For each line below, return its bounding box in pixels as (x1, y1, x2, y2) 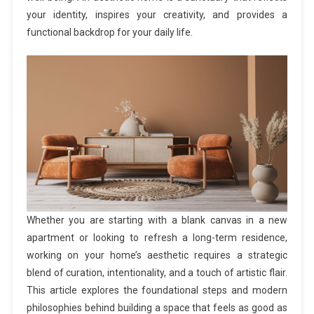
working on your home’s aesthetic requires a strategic (26, 250, 288, 261)
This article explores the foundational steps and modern (26, 285, 288, 296)
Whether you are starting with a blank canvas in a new (26, 214, 288, 226)
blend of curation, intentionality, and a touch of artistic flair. (26, 267, 288, 278)
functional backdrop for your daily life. (26, 27, 193, 38)
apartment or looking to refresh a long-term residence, (26, 232, 288, 243)
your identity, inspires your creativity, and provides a (26, 9, 288, 20)
